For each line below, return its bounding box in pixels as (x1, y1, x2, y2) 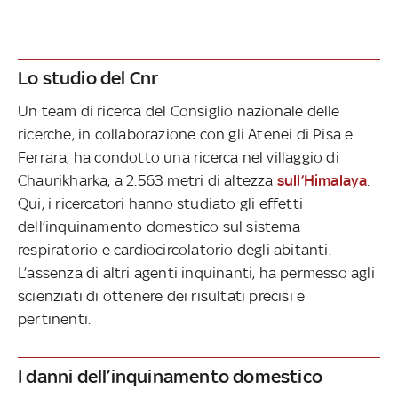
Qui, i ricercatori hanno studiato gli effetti (18, 194, 304, 212)
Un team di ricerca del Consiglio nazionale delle (18, 101, 340, 120)
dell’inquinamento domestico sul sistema (18, 217, 300, 235)
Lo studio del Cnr (18, 66, 159, 89)
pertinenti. (18, 309, 92, 328)
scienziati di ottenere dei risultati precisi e (18, 286, 306, 305)
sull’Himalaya (276, 171, 368, 189)
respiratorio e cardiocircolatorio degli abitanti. (18, 240, 331, 259)
